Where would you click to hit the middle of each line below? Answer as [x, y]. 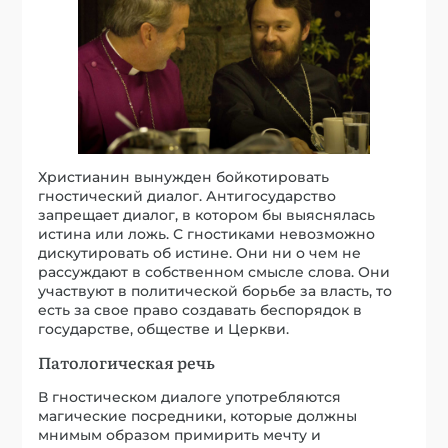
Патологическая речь [127, 361]
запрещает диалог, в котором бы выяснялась [207, 214]
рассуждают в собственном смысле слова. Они [214, 271]
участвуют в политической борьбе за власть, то [215, 290]
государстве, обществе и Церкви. [164, 328]
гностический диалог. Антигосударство [187, 195]
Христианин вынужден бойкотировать [184, 176]
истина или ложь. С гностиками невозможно [207, 233]
